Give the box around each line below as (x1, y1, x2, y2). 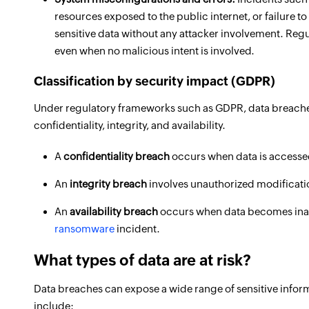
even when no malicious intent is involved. (54, 45, 255, 57)
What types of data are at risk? (34, 252, 251, 269)
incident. (114, 223, 160, 235)
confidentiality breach (63, 150, 170, 162)
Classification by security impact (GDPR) (34, 74, 275, 88)
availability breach (70, 206, 158, 217)
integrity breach (70, 178, 147, 190)
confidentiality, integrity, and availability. (34, 119, 226, 131)
